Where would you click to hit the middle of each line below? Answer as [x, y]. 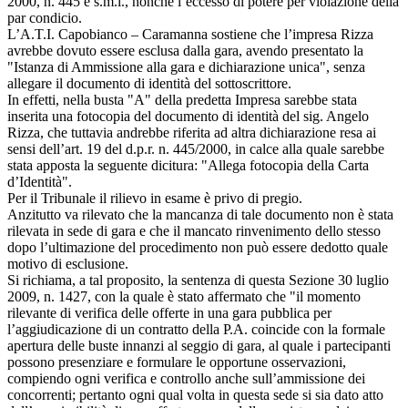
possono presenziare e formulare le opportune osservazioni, [177, 362]
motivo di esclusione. [68, 263]
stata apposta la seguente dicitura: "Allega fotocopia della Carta [188, 165]
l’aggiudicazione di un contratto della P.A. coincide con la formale [196, 329]
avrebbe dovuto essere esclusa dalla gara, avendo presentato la [185, 50]
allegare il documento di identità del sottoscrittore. [149, 83]
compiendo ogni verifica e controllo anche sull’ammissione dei [186, 378]
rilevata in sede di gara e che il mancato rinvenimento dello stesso [194, 230]
